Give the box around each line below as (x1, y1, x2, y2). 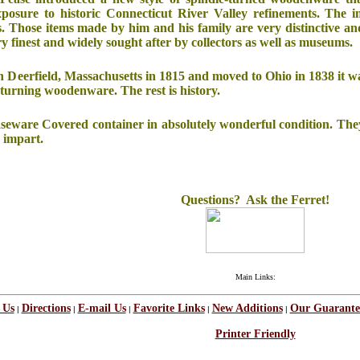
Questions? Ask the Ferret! (181, 193, 329, 207)
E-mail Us (77, 302, 126, 314)
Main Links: (235, 272, 276, 281)
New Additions (211, 302, 283, 314)
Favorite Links (133, 302, 205, 314)
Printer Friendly (215, 328, 296, 340)
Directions (21, 302, 71, 314)
